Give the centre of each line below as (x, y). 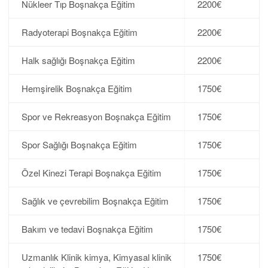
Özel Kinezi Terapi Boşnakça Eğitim (91, 172)
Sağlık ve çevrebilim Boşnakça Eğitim (95, 200)
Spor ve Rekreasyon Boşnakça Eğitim (96, 116)
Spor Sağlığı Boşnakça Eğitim (79, 144)
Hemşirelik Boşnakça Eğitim (77, 88)
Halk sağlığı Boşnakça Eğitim (78, 60)
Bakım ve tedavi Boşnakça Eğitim (87, 229)
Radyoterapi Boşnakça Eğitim (79, 32)
